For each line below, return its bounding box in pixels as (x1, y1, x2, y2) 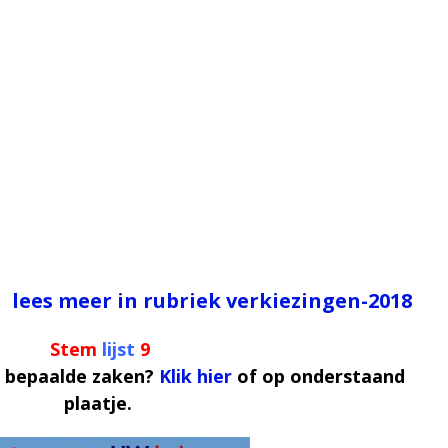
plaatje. (63, 391, 132, 416)
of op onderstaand (232, 364, 406, 389)
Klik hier (159, 364, 233, 389)
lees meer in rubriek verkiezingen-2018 (12, 287, 412, 315)
